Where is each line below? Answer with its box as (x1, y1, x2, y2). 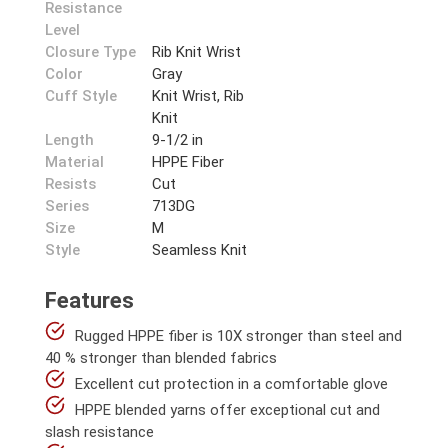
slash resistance (45, 423, 154, 441)
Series (45, 197, 89, 215)
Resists (45, 175, 96, 193)
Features (45, 288, 134, 313)
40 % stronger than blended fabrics (45, 349, 277, 367)
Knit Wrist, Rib (152, 87, 245, 105)
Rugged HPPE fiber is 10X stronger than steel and (75, 327, 402, 345)
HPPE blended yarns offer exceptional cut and (75, 401, 380, 419)
